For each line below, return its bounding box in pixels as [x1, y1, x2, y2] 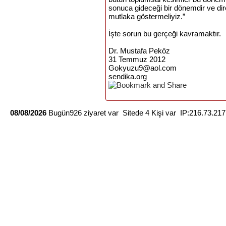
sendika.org [108, 72, 147, 81]
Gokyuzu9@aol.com [108, 64, 177, 72]
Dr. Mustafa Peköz [108, 46, 170, 55]
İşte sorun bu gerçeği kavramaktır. [108, 29, 223, 38]
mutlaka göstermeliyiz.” [108, 12, 187, 21]
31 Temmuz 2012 [108, 55, 165, 64]
